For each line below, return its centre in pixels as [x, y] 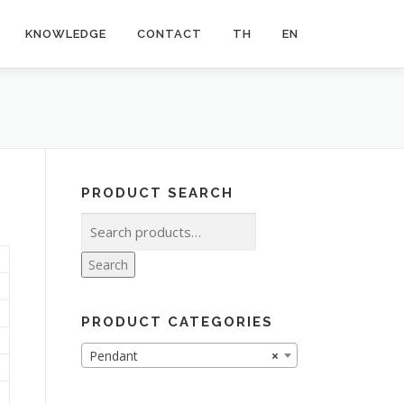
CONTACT [170, 34]
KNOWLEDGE [66, 34]
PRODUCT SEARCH [157, 193]
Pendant [114, 356]
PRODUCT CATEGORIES [177, 322]
